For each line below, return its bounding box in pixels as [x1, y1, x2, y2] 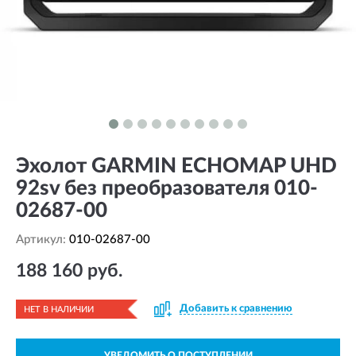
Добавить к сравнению [180, 304, 292, 314]
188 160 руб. [16, 261, 122, 280]
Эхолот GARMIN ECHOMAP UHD [16, 156, 337, 176]
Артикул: [16, 234, 69, 246]
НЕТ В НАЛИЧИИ [24, 305, 94, 314]
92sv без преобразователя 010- [16, 178, 318, 199]
